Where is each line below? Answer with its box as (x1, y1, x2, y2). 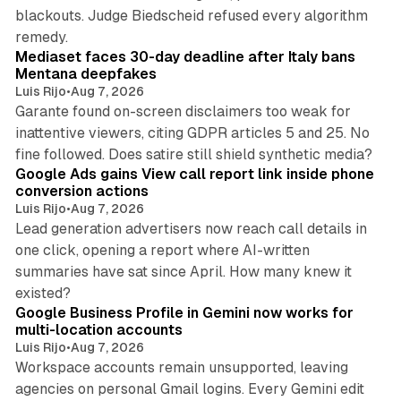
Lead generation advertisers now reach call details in (14, 220, 367, 238)
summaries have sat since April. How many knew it (14, 263, 352, 281)
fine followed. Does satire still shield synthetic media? (14, 146, 372, 164)
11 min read (311, 277, 369, 290)
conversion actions (14, 183, 149, 200)
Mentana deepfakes (14, 65, 157, 83)
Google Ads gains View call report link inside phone (14, 166, 374, 183)
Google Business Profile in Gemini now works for (14, 304, 354, 322)
